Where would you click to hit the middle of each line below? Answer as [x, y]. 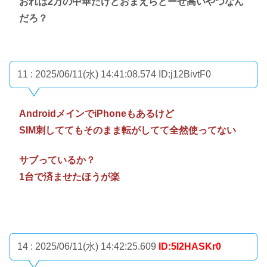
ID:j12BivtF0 [185, 74]
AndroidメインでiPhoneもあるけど [97, 114]
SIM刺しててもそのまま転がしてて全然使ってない [128, 131]
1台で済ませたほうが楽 [69, 177]
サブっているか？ [57, 160]
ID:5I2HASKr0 [190, 247]
